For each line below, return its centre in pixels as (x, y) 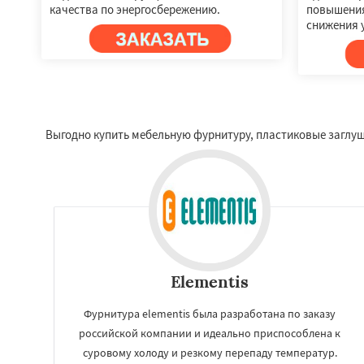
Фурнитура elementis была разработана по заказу (210, 313)
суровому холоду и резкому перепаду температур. (210, 352)
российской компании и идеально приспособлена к (210, 333)
